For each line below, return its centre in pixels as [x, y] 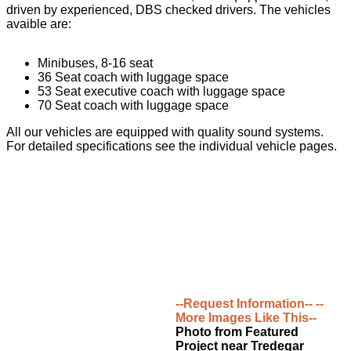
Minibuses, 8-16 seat [95, 63]
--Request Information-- [244, 303]
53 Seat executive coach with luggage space [161, 92]
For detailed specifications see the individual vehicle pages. [172, 147]
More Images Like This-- [246, 317]
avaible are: [39, 24]
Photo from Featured [237, 331]
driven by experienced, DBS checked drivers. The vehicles [168, 10]
